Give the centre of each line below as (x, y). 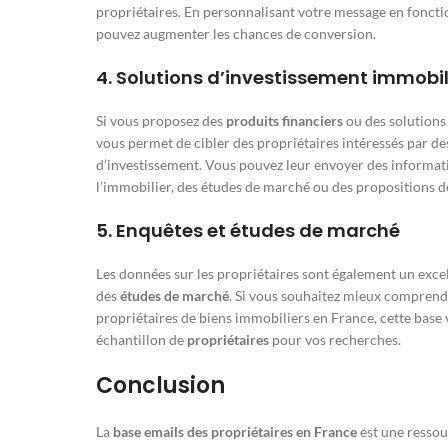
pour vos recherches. (335, 340)
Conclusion (160, 386)
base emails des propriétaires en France (235, 432)
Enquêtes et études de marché (258, 231)
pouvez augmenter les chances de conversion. (236, 34)
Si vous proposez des (161, 121)
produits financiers (284, 121)
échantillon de (141, 340)
